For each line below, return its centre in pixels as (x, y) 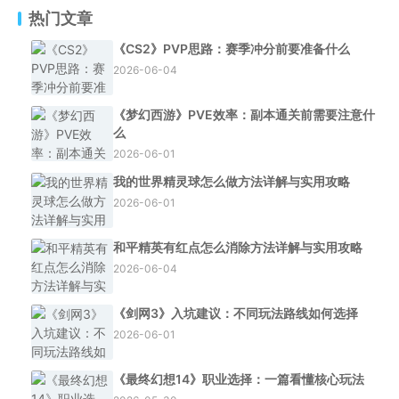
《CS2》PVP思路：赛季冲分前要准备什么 (232, 49)
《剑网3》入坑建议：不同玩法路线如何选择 (236, 313)
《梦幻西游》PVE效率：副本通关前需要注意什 (244, 114)
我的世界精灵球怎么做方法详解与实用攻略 (232, 181)
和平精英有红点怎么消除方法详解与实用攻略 (238, 247)
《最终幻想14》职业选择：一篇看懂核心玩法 (239, 379)
